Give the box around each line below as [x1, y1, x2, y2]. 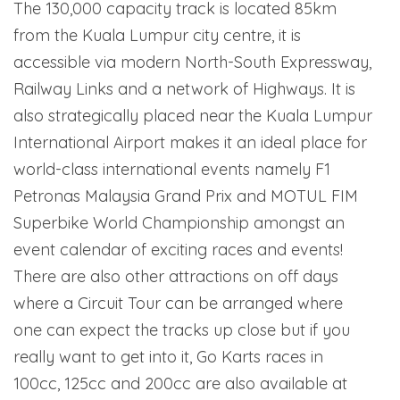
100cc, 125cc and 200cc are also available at [13, 373, 347, 395]
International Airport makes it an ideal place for [13, 132, 367, 154]
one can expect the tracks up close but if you [13, 320, 350, 341]
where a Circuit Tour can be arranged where [13, 293, 343, 314]
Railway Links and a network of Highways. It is [13, 79, 355, 100]
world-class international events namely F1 [13, 159, 330, 180]
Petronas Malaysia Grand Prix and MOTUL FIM [13, 186, 358, 207]
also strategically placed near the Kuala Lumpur [13, 105, 372, 127]
